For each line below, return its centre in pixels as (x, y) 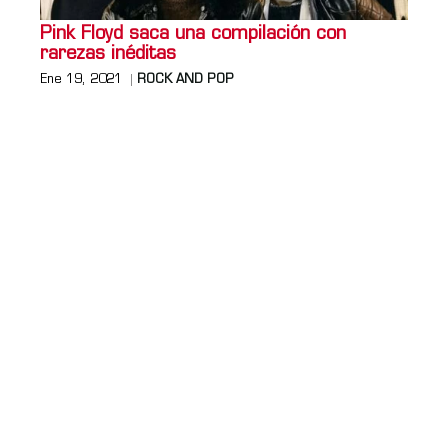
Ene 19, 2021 (81, 79)
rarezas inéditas (108, 54)
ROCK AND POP (185, 79)
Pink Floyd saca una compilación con (193, 34)
